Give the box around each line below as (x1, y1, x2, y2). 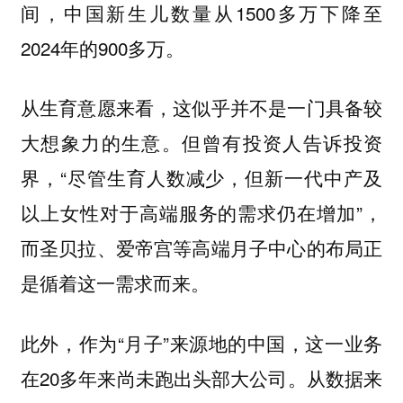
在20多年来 (20, 363, 117, 391)
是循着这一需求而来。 (20, 269, 210, 297)
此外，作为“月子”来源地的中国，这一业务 (20, 328, 383, 356)
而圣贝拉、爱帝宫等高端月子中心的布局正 (20, 234, 383, 262)
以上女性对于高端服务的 (20, 199, 238, 227)
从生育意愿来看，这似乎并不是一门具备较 (20, 94, 383, 121)
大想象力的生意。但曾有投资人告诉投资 (20, 129, 383, 157)
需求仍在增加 (237, 200, 357, 227)
